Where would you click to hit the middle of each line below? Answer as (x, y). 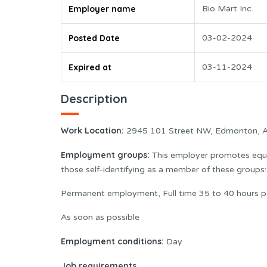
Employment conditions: (114, 241)
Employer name (102, 9)
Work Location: (92, 130)
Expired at (90, 68)
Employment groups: (106, 155)
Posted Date (94, 38)
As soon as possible (100, 217)
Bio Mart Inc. (228, 9)
